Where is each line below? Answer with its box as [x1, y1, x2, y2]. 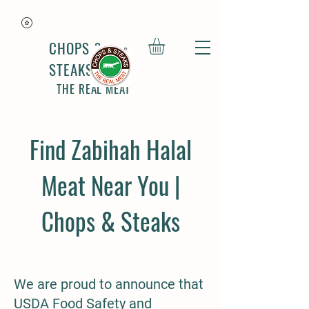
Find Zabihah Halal [29, 131, 192, 167]
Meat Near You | [41, 167, 180, 203]
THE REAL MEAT [57, 80, 130, 97]
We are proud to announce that [14, 276, 203, 292]
